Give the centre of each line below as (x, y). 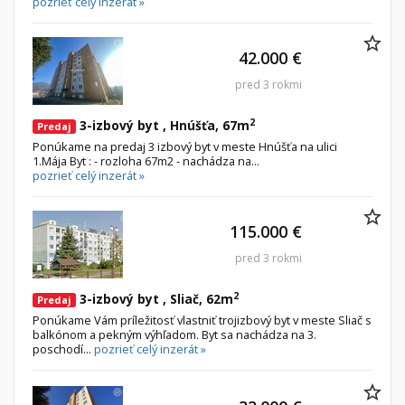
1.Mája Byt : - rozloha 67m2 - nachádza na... (146, 161)
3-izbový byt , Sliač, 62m (155, 299)
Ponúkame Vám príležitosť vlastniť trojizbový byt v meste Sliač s (202, 320)
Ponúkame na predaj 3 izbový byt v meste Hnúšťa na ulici (185, 147)
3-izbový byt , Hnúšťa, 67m (163, 126)
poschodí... (63, 349)
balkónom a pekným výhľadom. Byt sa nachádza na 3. (174, 335)
